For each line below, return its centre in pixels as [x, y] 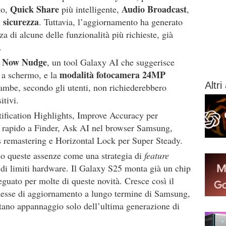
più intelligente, [90, 9]
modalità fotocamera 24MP [112, 75]
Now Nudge [24, 62]
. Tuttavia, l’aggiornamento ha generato [111, 22]
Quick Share [35, 9]
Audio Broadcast [154, 9]
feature [157, 155]
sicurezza [21, 22]
